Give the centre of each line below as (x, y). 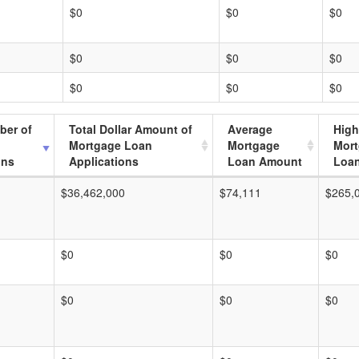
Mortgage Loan (111, 145)
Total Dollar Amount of (131, 129)
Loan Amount (265, 161)
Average (250, 129)
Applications (104, 161)
